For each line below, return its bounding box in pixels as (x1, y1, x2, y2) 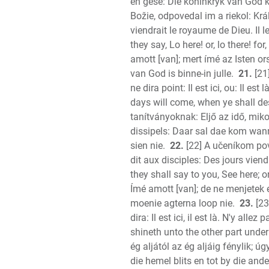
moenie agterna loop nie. (130, 198, 235, 209)
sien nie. (130, 140, 165, 151)
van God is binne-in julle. (130, 68, 234, 79)
